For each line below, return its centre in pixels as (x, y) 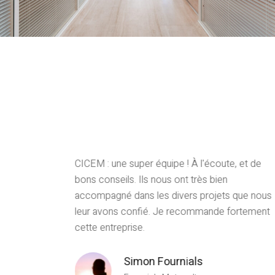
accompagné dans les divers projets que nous (173, 196)
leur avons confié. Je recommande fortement (172, 212)
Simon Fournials (163, 262)
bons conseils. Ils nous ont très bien (151, 180)
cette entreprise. (110, 228)
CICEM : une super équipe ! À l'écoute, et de (168, 164)
